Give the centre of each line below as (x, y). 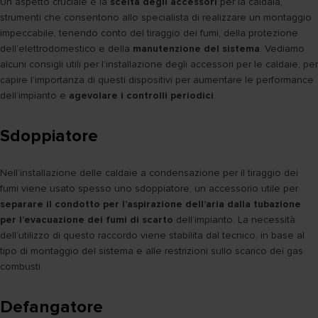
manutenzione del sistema (196, 49)
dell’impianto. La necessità (234, 220)
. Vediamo (282, 49)
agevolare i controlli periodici (141, 96)
